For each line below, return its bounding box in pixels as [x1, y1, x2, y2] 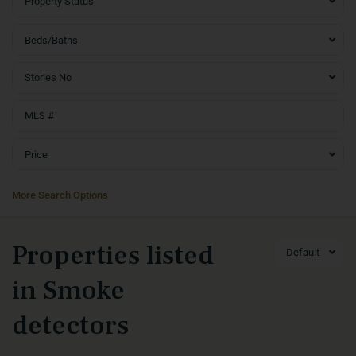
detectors [12, 308, 129, 342]
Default [286, 246, 319, 258]
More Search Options [12, 189, 108, 201]
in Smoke [12, 273, 125, 308]
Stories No [25, 72, 72, 83]
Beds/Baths [25, 34, 78, 46]
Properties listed [12, 238, 214, 273]
